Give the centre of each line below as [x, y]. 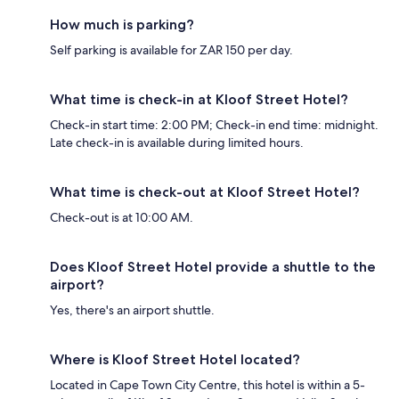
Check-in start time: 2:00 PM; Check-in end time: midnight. [214, 125]
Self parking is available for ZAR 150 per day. [171, 50]
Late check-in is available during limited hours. [177, 143]
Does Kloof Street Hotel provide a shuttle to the [213, 267]
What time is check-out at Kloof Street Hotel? [205, 192]
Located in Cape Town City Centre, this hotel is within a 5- [208, 385]
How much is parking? [122, 25]
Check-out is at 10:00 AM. [122, 218]
